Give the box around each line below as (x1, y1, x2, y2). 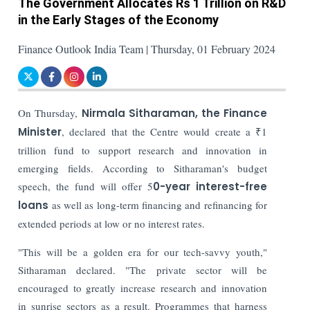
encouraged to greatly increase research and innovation (18, 280, 267, 295)
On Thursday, (18, 105, 82, 120)
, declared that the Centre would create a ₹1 (62, 124, 267, 138)
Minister (18, 124, 62, 139)
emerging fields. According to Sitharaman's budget (18, 161, 267, 175)
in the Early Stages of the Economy (18, 12, 219, 27)
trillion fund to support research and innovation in (18, 143, 267, 157)
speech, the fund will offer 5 (18, 179, 154, 193)
